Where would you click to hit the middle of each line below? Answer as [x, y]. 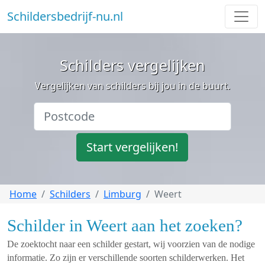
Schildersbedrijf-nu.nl [65, 16]
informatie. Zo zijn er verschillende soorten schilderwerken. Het [126, 258]
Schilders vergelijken [132, 65]
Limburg [122, 194]
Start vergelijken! [132, 147]
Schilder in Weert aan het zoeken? [125, 225]
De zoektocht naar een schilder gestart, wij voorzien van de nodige [131, 244]
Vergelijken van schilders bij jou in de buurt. [132, 86]
